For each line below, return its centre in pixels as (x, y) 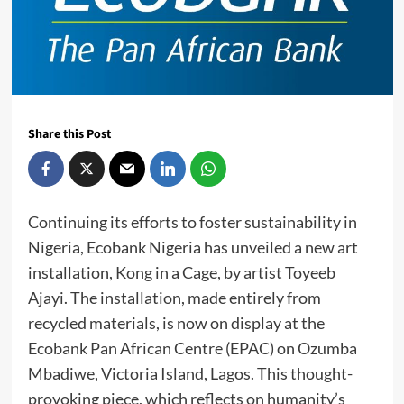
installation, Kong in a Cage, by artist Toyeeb (181, 273)
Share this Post (69, 135)
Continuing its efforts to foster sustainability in (192, 222)
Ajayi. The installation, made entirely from (174, 298)
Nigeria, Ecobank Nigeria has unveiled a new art (193, 248)
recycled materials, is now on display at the (176, 323)
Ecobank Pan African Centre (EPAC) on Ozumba (192, 349)
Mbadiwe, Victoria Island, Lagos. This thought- (190, 374)
